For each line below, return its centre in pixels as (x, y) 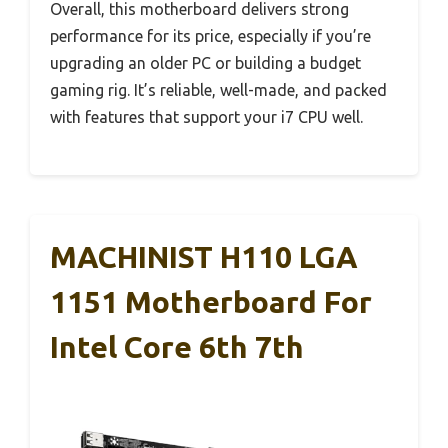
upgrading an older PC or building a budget (205, 62)
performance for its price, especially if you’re (210, 35)
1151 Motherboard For (211, 301)
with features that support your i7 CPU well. (206, 116)
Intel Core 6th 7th (177, 346)
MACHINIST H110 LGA (204, 256)
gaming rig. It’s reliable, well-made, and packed (218, 89)
